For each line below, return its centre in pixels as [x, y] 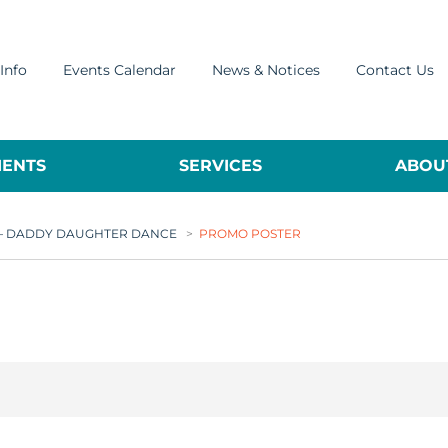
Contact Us [395, 69]
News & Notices [266, 69]
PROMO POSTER [250, 233]
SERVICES [220, 165]
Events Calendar [119, 69]
